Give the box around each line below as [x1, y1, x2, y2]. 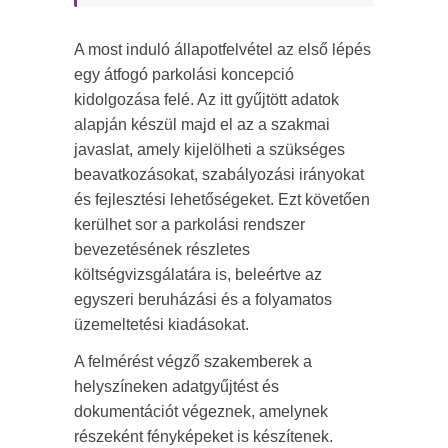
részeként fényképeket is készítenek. [74, 428, 333, 445]
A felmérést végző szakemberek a [74, 353, 312, 370]
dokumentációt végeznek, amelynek [74, 403, 328, 420]
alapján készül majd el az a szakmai [74, 116, 330, 133]
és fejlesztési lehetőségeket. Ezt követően [74, 191, 370, 208]
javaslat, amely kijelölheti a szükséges [74, 141, 345, 158]
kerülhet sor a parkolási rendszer [74, 216, 305, 233]
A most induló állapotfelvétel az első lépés [74, 41, 371, 58]
